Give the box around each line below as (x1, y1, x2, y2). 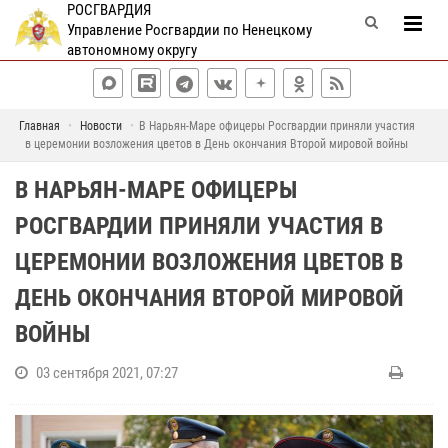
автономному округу (66, 41, 197, 59)
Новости (79, 119, 122, 133)
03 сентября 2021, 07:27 (36, 364, 178, 382)
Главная (18, 119, 60, 133)
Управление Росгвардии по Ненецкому (66, 21, 312, 39)
